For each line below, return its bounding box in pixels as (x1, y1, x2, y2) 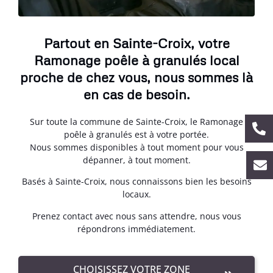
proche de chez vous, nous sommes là (20, 69, 253, 85)
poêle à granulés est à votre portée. (64, 129, 209, 140)
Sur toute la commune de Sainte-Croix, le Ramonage (30, 116, 243, 127)
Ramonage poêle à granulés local (34, 52, 239, 68)
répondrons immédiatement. (77, 222, 196, 235)
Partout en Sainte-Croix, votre (43, 35, 230, 51)
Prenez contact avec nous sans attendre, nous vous (32, 210, 241, 222)
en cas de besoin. (83, 86, 190, 102)
